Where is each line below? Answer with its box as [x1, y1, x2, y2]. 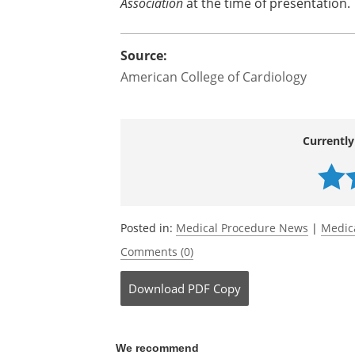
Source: [120, 47, 167, 64]
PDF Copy [188, 281, 241, 296]
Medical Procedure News [176, 220, 308, 235]
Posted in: [120, 220, 176, 235]
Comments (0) [120, 244, 193, 259]
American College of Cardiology [120, 68, 307, 86]
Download [128, 281, 185, 296]
